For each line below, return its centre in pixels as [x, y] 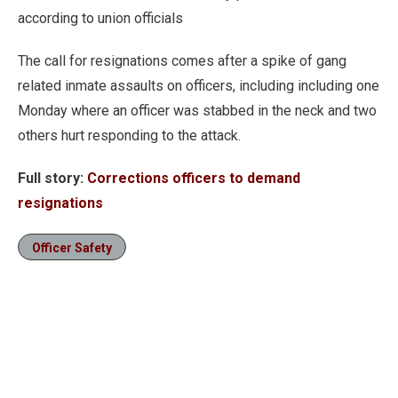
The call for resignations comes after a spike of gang [182, 61]
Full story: [51, 178]
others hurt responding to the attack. [129, 135]
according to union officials [100, 18]
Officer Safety [72, 248]
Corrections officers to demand [194, 178]
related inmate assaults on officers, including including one [199, 86]
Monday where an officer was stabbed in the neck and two [197, 111]
